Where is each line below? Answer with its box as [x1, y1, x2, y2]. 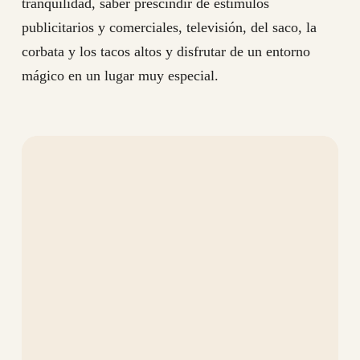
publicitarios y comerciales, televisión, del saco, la [21, 19, 317, 35]
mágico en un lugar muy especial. [21, 67, 219, 84]
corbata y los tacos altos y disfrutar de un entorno [21, 43, 310, 59]
